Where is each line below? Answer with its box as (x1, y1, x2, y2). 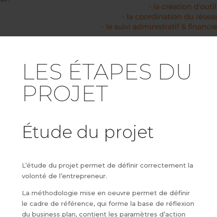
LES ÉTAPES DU (21, 58, 193, 85)
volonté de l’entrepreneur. (21, 172, 107, 180)
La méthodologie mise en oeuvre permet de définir (21, 189, 190, 197)
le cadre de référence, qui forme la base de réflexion (21, 200, 194, 207)
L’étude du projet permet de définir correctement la (21, 161, 193, 169)
